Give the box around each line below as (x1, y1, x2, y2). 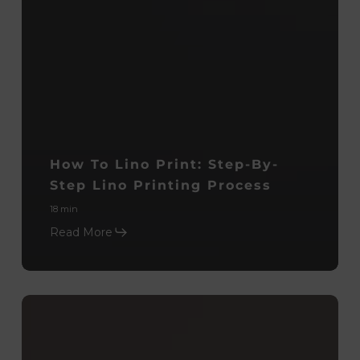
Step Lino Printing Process (49, 177, 272, 193)
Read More (49, 224, 112, 239)
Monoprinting (20, 297, 97, 312)
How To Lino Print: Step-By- (49, 156, 279, 172)
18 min (49, 202, 78, 215)
